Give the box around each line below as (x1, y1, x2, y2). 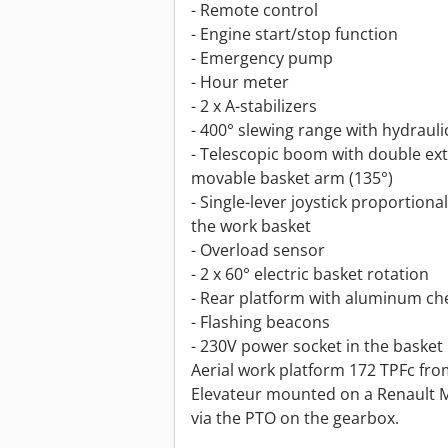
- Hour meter (191, 71, 289, 94)
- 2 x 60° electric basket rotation (191, 263, 429, 286)
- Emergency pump (191, 47, 333, 70)
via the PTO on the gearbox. (191, 407, 399, 430)
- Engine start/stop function (191, 23, 398, 46)
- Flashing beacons (191, 311, 330, 334)
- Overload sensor (191, 239, 325, 262)
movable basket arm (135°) (191, 167, 393, 190)
